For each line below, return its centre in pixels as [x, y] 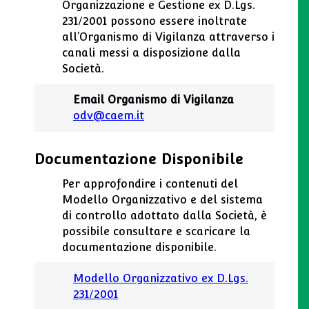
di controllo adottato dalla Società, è [165, 216]
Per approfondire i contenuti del [150, 184]
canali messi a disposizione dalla [151, 53]
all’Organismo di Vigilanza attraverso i [168, 37]
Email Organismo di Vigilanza [153, 100]
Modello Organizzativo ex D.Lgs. [161, 279]
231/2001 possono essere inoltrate [154, 21]
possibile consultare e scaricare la [156, 232]
